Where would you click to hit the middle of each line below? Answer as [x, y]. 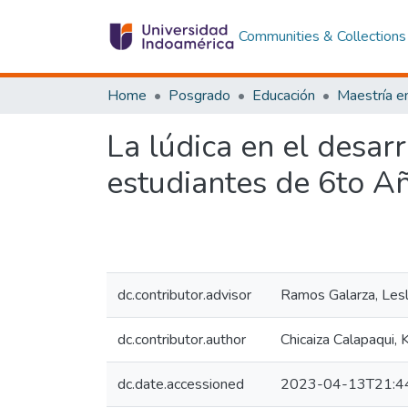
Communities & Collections [322, 36]
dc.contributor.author [182, 340]
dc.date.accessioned [181, 384]
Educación [284, 96]
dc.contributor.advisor [184, 295]
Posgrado [199, 96]
